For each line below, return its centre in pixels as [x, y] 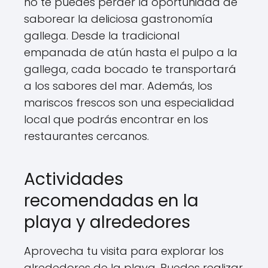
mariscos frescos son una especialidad [129, 103]
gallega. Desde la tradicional [102, 36]
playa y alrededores [107, 222]
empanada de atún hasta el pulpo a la [131, 52]
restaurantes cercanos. [86, 136]
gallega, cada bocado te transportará [130, 69]
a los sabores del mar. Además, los [118, 86]
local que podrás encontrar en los [116, 119]
